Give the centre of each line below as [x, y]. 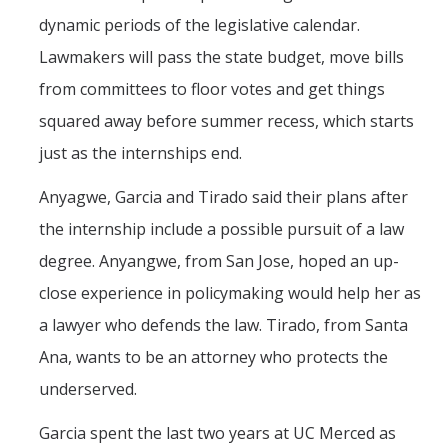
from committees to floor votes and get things [212, 89]
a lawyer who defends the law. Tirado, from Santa [223, 325]
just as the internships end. [140, 153]
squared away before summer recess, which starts [226, 121]
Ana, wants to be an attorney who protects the [213, 357]
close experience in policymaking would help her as [230, 293]
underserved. [88, 389]
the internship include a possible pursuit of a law [221, 229]
